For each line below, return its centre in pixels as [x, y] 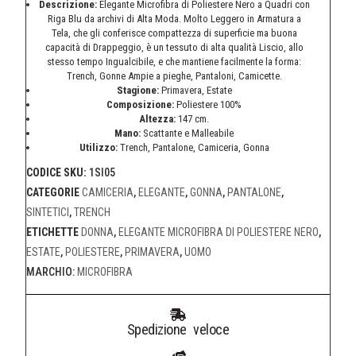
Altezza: [157, 118]
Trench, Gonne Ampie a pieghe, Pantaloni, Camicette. [174, 75]
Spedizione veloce [178, 329]
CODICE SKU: [58, 172]
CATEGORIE [53, 192]
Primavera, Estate [196, 90]
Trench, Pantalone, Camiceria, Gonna [194, 147]
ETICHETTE [52, 232]
